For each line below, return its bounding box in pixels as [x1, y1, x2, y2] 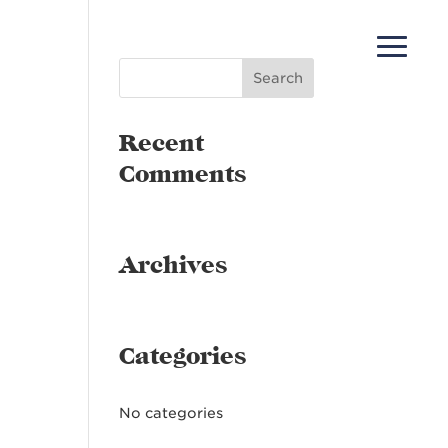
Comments [119, 160, 247, 189]
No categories [119, 405, 224, 421]
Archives [119, 251, 228, 280]
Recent [119, 129, 205, 158]
